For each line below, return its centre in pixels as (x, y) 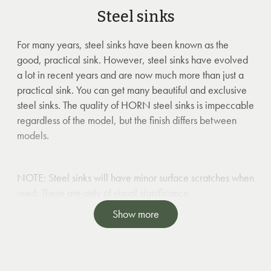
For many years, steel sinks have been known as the (123, 44)
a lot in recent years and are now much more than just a (130, 75)
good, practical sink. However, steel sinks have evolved (132, 60)
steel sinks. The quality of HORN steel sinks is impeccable (135, 105)
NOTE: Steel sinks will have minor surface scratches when (135, 178)
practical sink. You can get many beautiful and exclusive (132, 90)
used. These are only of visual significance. (104, 193)
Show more (135, 214)
